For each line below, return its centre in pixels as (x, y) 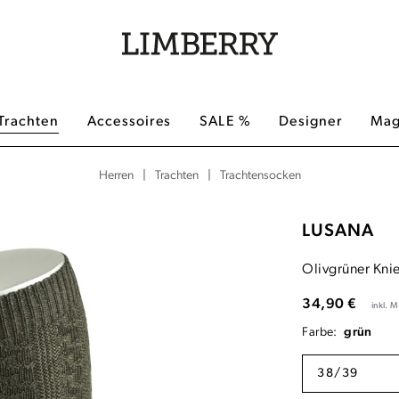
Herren (116, 176)
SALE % (225, 122)
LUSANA (338, 232)
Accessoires (129, 122)
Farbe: (322, 332)
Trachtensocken (260, 175)
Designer (310, 122)
